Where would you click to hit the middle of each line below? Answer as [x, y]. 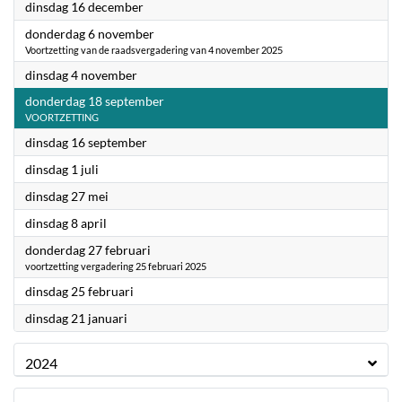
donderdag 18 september [95, 101]
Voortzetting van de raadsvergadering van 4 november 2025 [154, 50]
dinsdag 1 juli [62, 169]
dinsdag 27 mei [67, 196]
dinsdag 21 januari [76, 318]
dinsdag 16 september [86, 142]
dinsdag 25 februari [79, 291]
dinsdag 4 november [81, 75]
